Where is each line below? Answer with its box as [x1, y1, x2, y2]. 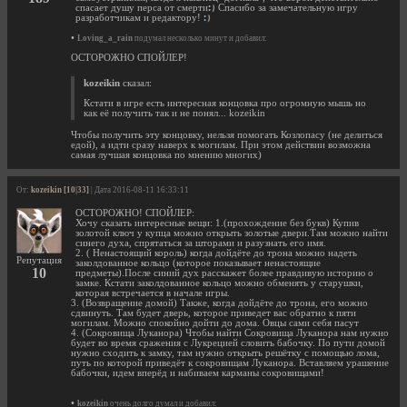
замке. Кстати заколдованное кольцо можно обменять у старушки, [75, 278, 363, 289]
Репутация [16, 255, 62, 266]
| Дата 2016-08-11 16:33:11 [89, 185, 189, 195]
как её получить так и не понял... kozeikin [84, 108, 265, 119]
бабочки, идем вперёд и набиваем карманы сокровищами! [71, 368, 324, 379]
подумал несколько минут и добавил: [133, 34, 267, 44]
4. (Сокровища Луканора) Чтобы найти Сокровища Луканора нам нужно [71, 328, 389, 339]
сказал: [120, 78, 152, 89]
